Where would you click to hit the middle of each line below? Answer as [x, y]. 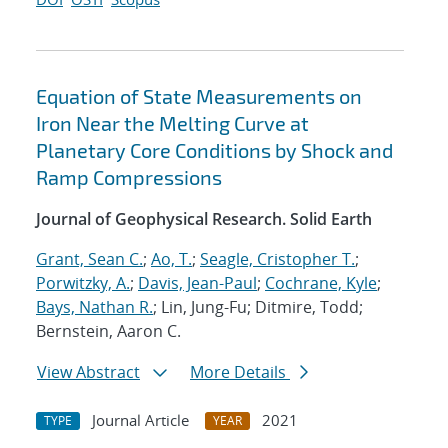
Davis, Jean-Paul [197, 283]
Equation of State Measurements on [199, 96]
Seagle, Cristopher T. [277, 259]
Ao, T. [171, 259]
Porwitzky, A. [83, 283]
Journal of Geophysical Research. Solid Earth [204, 219]
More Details [240, 372]
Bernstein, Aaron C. [108, 331]
